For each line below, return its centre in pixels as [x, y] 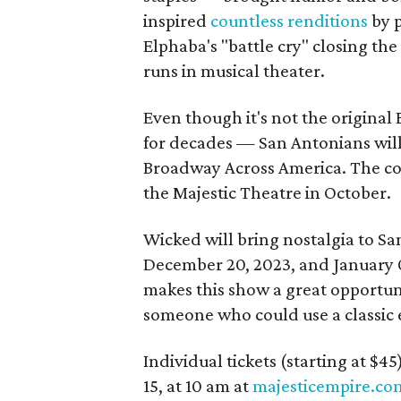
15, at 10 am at [198, 385]
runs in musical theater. [234, 70]
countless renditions [289, 20]
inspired [177, 20]
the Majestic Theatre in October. [267, 192]
